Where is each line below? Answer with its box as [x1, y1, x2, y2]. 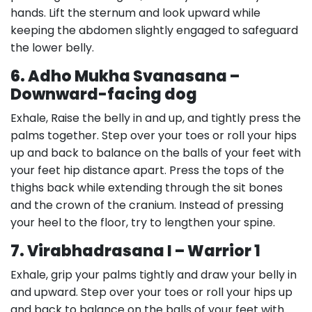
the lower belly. [10, 40, 94, 56]
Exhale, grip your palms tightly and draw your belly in [10, 267, 297, 283]
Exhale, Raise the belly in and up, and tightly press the [10, 110, 301, 126]
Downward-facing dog [10, 84, 197, 105]
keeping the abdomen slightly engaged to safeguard [10, 22, 298, 38]
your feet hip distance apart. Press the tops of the [10, 162, 284, 178]
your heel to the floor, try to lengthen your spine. [10, 214, 275, 231]
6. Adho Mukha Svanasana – [10, 65, 240, 87]
